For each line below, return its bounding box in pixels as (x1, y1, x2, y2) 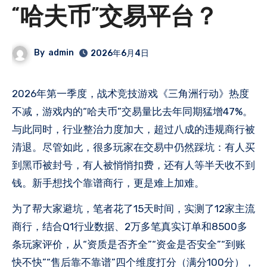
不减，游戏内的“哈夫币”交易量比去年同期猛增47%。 (12, 105, 253, 117)
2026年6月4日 (91, 48, 150, 58)
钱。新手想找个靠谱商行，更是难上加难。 (12, 176, 204, 189)
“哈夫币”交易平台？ (12, 6, 218, 30)
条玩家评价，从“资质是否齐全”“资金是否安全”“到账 (12, 238, 246, 250)
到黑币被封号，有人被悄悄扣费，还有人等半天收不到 (12, 159, 255, 171)
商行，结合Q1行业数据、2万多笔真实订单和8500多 (12, 220, 247, 232)
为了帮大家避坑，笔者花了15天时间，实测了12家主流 (12, 202, 255, 215)
